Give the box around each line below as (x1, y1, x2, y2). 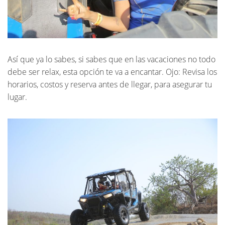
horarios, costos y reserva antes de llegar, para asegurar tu (8, 79, 212, 90)
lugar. (8, 91, 27, 103)
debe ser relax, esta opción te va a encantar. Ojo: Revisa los (8, 66, 217, 78)
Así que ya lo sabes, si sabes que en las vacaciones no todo (8, 54, 215, 65)
